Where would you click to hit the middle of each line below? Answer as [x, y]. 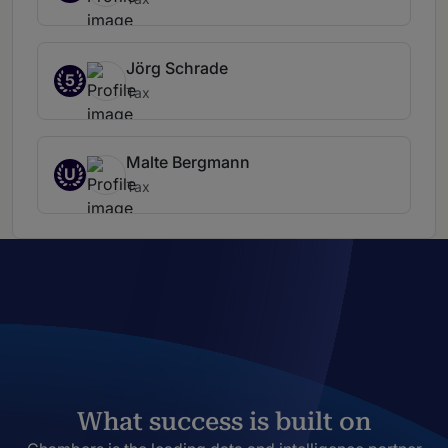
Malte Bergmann [188, 162]
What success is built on [224, 422]
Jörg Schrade [177, 68]
